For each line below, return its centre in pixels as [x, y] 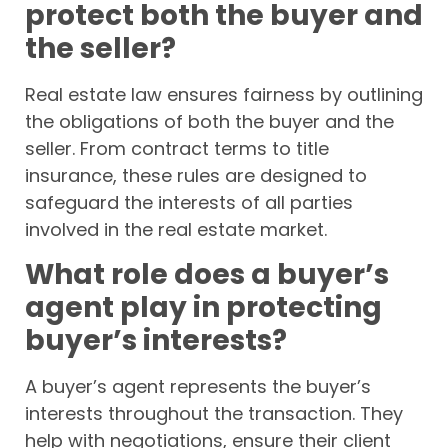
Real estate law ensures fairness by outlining [224, 95]
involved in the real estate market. [176, 230]
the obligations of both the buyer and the [209, 122]
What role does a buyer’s [207, 274]
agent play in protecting [203, 307]
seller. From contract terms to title [177, 149]
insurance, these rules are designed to [196, 176]
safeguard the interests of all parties [189, 203]
